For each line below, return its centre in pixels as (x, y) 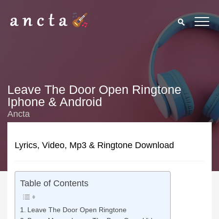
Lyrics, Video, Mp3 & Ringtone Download (94, 145)
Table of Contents (54, 184)
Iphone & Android (55, 102)
